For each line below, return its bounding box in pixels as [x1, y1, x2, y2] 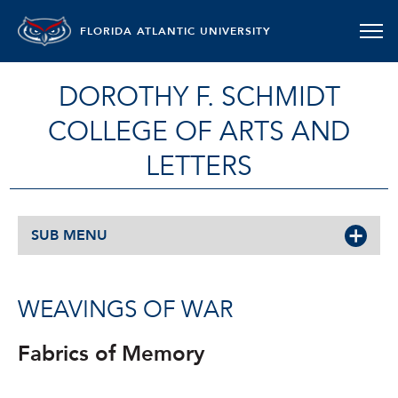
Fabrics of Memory [18, 339, 211, 369]
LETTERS [146, 148, 252, 185]
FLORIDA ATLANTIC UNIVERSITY [80, 24, 271, 38]
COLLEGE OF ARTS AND [48, 114, 350, 150]
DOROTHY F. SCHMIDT [58, 79, 340, 115]
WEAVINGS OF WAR [18, 294, 233, 326]
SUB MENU [31, 226, 107, 245]
